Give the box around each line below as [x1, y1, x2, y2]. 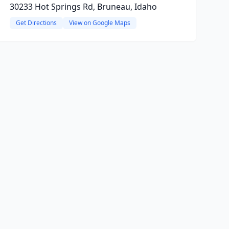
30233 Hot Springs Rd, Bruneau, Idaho [9, 1, 157, 12]
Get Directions [15, 18, 57, 27]
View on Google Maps [68, 18, 130, 27]
